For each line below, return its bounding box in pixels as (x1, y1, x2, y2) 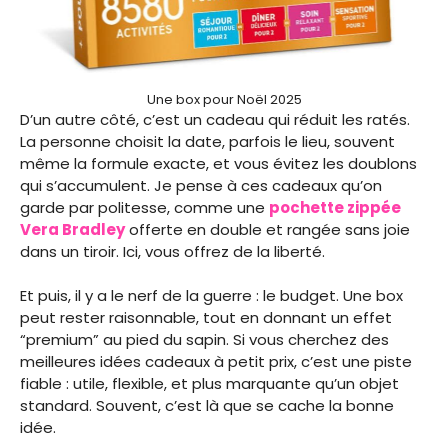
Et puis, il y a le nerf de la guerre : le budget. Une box (20, 285, 403, 307)
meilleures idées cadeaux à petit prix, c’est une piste (20, 351, 412, 373)
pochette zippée (269, 196, 401, 218)
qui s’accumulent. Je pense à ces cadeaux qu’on (20, 174, 382, 196)
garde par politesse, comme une (20, 196, 269, 218)
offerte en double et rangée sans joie (125, 218, 410, 240)
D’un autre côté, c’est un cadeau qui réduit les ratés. (20, 108, 410, 130)
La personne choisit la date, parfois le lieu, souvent (20, 130, 395, 152)
